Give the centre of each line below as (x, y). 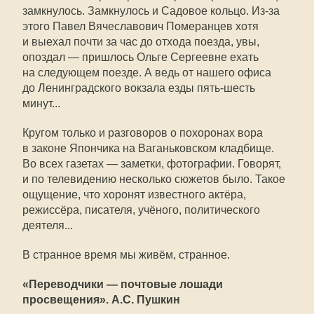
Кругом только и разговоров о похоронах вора (143, 133)
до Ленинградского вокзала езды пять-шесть (139, 88)
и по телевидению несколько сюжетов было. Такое (154, 179)
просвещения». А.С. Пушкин (101, 300)
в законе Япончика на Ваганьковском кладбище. (148, 148)
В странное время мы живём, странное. (126, 255)
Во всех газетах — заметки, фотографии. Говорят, (152, 164)
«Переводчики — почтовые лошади (123, 284)
